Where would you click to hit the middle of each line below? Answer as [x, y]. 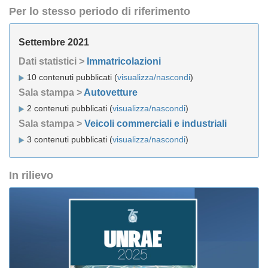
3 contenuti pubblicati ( [68, 139]
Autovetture [111, 92]
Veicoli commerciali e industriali [156, 124]
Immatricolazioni [124, 61]
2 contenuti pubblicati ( [68, 108]
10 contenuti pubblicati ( [71, 77]
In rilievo [31, 175]
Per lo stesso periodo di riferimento [100, 11]
